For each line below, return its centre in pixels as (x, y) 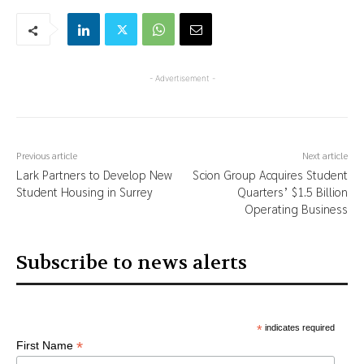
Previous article (47, 156)
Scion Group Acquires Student (270, 175)
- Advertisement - (182, 78)
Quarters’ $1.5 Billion (292, 192)
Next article (325, 156)
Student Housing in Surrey (84, 192)
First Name (46, 346)
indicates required (298, 328)
